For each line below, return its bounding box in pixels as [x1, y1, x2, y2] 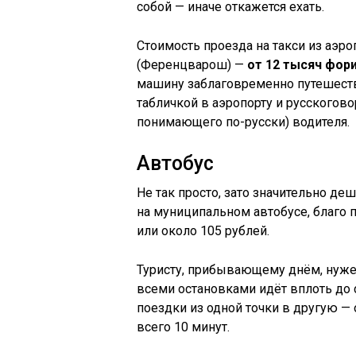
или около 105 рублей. [137, 223, 269, 238]
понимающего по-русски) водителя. [137, 114, 350, 130]
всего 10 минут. [137, 319, 230, 335]
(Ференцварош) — [137, 57, 247, 72]
